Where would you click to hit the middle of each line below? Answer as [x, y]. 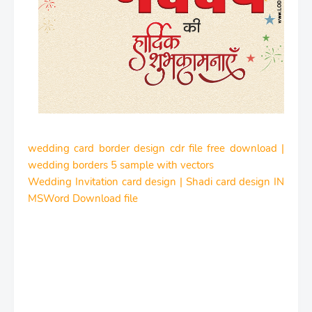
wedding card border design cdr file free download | [156, 148]
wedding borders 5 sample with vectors [121, 165]
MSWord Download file [83, 198]
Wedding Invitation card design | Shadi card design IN [156, 182]
